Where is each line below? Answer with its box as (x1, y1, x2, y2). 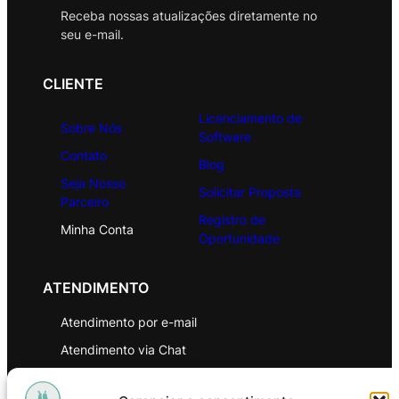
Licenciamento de (198, 110, 302, 126)
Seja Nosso (61, 175, 126, 191)
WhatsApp (61, 370, 121, 386)
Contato (61, 147, 107, 163)
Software (198, 129, 251, 145)
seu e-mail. (61, 26, 124, 42)
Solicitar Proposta (198, 184, 301, 200)
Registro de (198, 212, 265, 228)
